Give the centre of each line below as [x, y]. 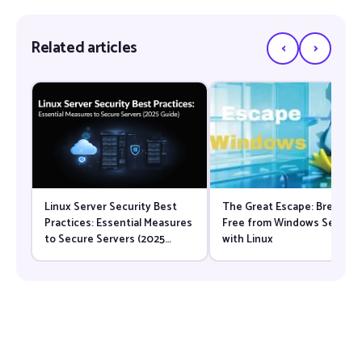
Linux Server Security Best [110, 207]
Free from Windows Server [288, 223]
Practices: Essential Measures [118, 223]
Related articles [84, 48]
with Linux [247, 240]
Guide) [60, 256]
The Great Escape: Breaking [290, 207]
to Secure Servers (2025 [104, 240]
